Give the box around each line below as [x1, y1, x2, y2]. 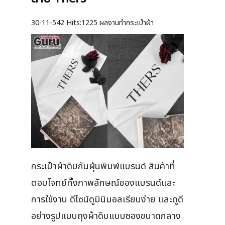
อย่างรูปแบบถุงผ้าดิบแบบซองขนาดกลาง [31, 208, 181, 223]
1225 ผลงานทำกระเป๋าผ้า [81, 17, 154, 28]
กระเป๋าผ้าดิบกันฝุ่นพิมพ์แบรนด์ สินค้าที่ [31, 159, 175, 173]
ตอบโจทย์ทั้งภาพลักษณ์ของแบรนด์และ [31, 175, 175, 190]
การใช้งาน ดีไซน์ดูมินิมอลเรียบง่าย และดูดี [31, 192, 183, 206]
